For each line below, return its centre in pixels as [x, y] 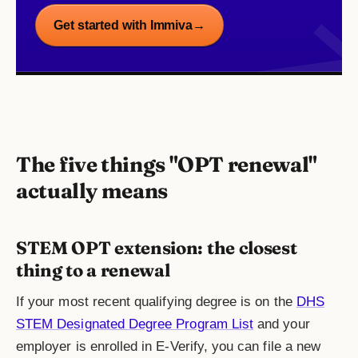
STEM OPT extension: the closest [157, 247]
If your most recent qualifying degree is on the [156, 301]
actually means [92, 191]
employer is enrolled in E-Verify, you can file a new [169, 346]
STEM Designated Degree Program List [135, 324]
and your [282, 324]
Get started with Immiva [123, 25]
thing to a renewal [93, 270]
